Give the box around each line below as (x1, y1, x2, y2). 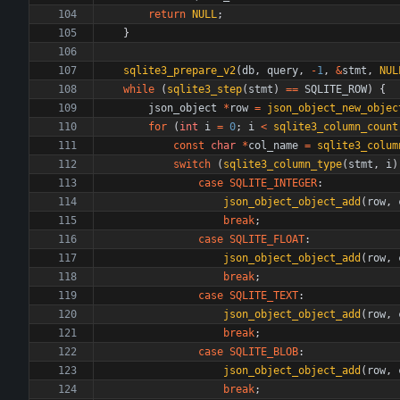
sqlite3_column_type (223, 158, 342, 171)
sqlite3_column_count (273, 121, 398, 133)
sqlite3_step (167, 83, 242, 96)
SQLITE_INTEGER (229, 177, 317, 189)
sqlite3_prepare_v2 (123, 64, 236, 77)
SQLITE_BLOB (229, 346, 298, 358)
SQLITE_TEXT (229, 289, 298, 302)
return (148, 8, 186, 21)
